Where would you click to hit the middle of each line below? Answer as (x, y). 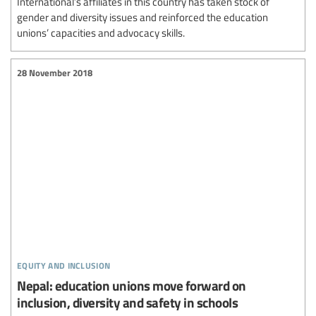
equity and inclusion (64, 263)
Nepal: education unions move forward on (132, 285)
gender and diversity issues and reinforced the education (142, 17)
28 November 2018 (55, 73)
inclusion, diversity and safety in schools (127, 302)
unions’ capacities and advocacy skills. (101, 32)
